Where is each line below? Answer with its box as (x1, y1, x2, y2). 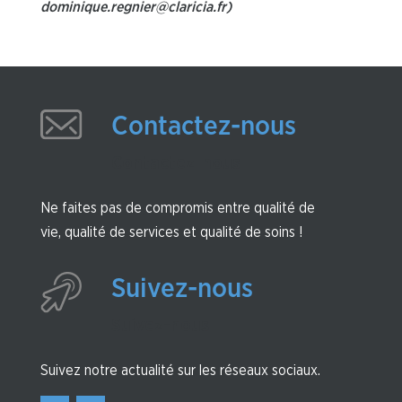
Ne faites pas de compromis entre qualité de (39, 200, 315, 215)
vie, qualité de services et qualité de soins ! (39, 224, 303, 240)
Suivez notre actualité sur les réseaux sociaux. (39, 363, 320, 378)
